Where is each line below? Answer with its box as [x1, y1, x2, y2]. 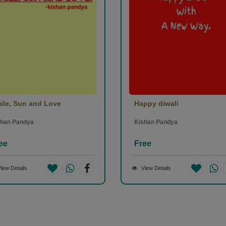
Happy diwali [134, 99, 179, 108]
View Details [141, 165, 171, 172]
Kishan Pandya [134, 119, 178, 126]
